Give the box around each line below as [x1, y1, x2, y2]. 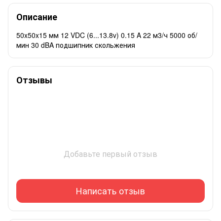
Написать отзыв [76, 184, 145, 197]
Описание [16, 10, 57, 23]
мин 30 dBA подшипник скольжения [16, 39, 135, 50]
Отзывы [16, 73, 52, 86]
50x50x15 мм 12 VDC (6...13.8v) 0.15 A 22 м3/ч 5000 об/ [16, 30, 197, 40]
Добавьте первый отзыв [64, 147, 157, 159]
